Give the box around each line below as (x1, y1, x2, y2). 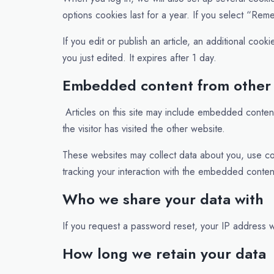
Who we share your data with (62, 188, 264, 210)
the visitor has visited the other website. (62, 122, 225, 136)
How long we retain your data (62, 243, 266, 264)
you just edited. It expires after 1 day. (62, 51, 217, 65)
